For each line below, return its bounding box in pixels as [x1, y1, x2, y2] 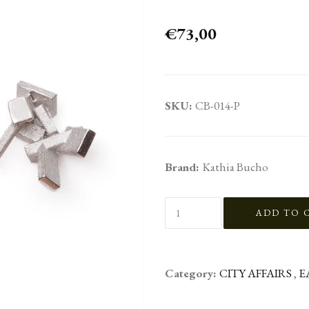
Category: [165, 266, 219, 281]
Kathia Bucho [202, 159, 268, 175]
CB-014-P [195, 98, 240, 114]
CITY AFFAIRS [219, 266, 294, 281]
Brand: [165, 159, 202, 175]
